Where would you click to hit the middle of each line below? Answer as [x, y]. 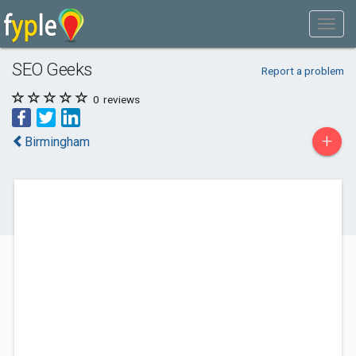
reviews [120, 99]
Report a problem [302, 71]
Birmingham [57, 142]
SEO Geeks [52, 69]
